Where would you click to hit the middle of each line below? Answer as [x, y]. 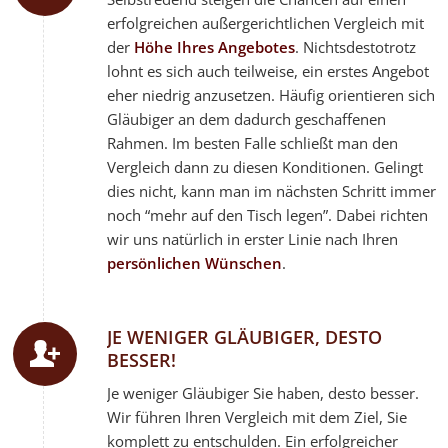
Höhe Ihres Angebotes [215, 47]
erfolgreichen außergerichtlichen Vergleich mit [266, 23]
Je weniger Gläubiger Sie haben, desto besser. [263, 392]
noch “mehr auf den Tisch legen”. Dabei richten [268, 215]
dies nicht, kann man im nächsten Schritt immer [272, 191]
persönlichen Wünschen [195, 263]
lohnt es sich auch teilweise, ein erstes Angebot [268, 71]
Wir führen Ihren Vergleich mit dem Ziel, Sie [257, 416]
